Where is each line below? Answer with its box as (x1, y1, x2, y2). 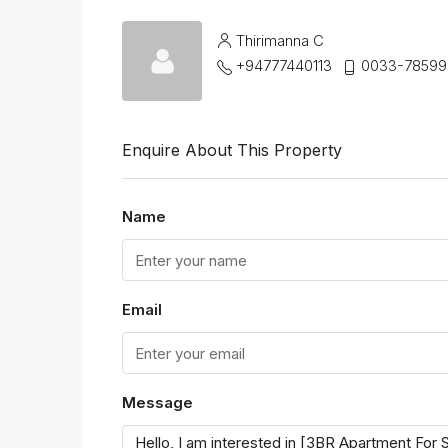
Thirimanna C (236, 30, 324, 50)
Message (122, 393, 193, 413)
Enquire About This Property (122, 140, 342, 161)
